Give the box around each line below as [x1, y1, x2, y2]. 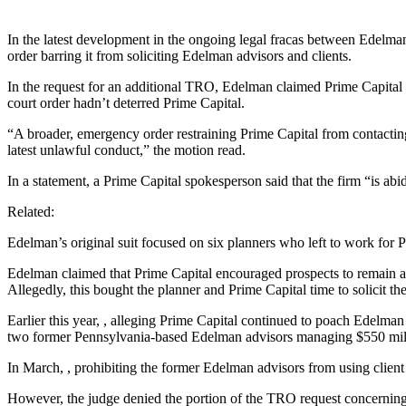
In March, [7, 359, 67, 375]
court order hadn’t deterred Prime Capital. [7, 94, 245, 111]
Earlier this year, [7, 312, 103, 328]
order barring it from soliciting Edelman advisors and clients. [7, 47, 352, 63]
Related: [7, 203, 54, 219]
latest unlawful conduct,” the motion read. [7, 141, 246, 158]
